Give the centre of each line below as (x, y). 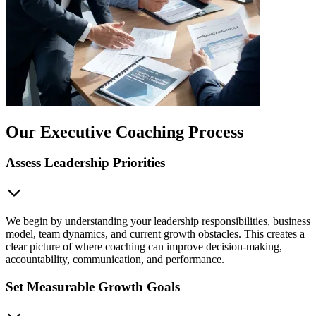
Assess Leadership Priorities (85, 163)
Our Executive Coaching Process (124, 132)
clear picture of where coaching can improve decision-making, (144, 247)
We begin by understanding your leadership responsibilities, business (158, 221)
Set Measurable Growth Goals (93, 286)
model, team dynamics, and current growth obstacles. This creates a (155, 234)
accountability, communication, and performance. (115, 260)
